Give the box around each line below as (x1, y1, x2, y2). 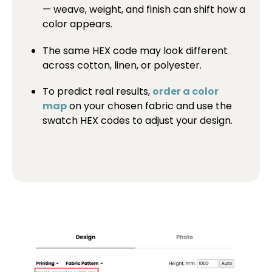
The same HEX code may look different (42, 43, 228, 58)
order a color (152, 84, 219, 98)
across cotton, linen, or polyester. (42, 58, 202, 72)
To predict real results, (42, 84, 152, 98)
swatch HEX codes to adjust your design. (42, 113, 233, 127)
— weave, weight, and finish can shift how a (42, 2, 245, 17)
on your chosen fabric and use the (67, 98, 232, 113)
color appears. (42, 17, 112, 32)
